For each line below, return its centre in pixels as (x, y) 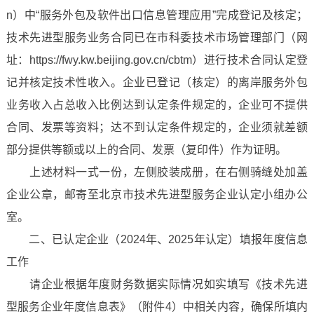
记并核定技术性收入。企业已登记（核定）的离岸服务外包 (157, 82)
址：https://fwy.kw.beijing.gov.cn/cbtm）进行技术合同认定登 (157, 60)
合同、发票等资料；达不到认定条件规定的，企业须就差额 (157, 127)
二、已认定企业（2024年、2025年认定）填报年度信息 (157, 239)
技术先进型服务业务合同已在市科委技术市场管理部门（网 (157, 37)
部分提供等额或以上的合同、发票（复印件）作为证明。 (146, 150)
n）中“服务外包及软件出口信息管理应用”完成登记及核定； (157, 15)
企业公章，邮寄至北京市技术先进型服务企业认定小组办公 (157, 194)
